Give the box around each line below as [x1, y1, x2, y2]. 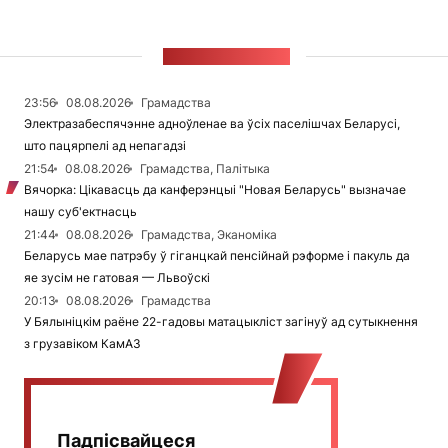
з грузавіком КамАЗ [24, 336, 141, 351]
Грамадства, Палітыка [140, 161, 270, 176]
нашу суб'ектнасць [24, 204, 137, 219]
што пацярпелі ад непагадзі [24, 138, 186, 153]
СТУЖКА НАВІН [163, 48, 290, 65]
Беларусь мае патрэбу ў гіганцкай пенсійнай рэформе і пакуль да [24, 248, 410, 263]
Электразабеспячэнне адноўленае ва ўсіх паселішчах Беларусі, [24, 116, 400, 131]
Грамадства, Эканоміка [141, 227, 277, 242]
